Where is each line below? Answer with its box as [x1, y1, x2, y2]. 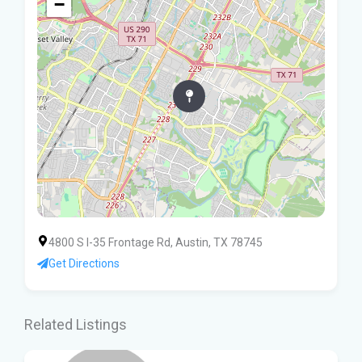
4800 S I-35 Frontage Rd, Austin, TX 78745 [48, 236, 263, 249]
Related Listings [24, 316, 127, 333]
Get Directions [48, 257, 120, 270]
